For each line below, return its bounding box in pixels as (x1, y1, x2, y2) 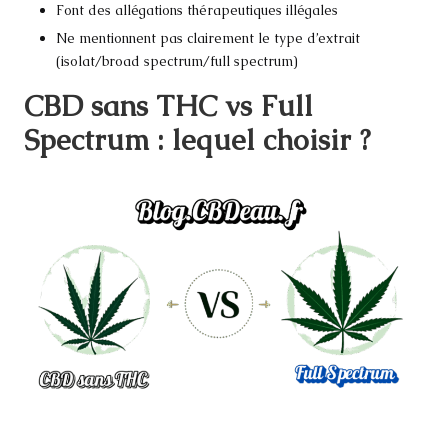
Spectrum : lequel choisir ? (24, 121, 370, 160)
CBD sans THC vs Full (24, 87, 313, 126)
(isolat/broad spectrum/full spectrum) (56, 52, 298, 71)
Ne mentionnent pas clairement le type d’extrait (56, 29, 360, 48)
